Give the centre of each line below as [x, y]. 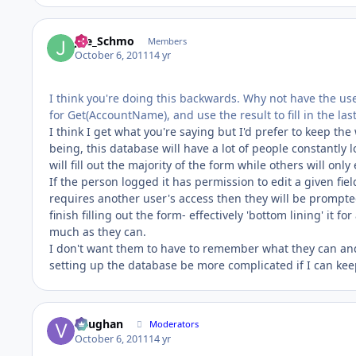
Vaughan [99, 324]
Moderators [174, 324]
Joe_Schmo [105, 41]
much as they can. [98, 232]
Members [167, 41]
